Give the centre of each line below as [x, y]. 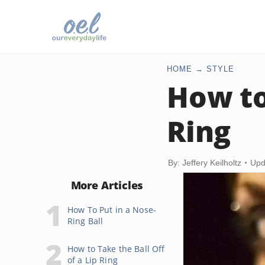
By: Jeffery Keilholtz [205, 163]
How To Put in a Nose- [112, 210]
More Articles [107, 185]
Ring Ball [85, 221]
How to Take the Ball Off [116, 249]
